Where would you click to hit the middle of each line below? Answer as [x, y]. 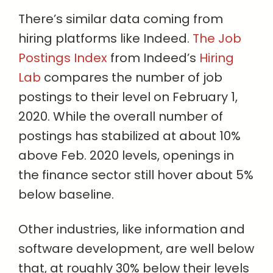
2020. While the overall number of [121, 117]
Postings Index [63, 58]
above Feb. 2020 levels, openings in [126, 156]
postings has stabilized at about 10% [129, 136]
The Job [217, 39]
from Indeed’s [153, 58]
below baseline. [66, 195]
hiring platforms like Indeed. [105, 39]
